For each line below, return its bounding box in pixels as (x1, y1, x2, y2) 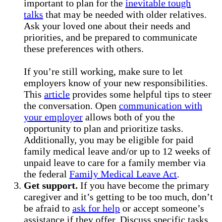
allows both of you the (83, 111, 175, 122)
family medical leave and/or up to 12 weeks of (24, 145, 211, 157)
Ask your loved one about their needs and (24, 20, 190, 31)
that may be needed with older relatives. (43, 8, 207, 20)
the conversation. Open (24, 100, 119, 111)
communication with (119, 100, 202, 111)
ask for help (72, 202, 120, 214)
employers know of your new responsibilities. (24, 77, 208, 88)
